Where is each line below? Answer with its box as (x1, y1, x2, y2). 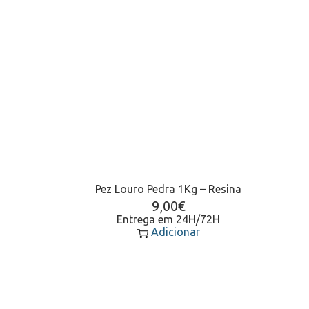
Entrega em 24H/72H (117, 212, 220, 226)
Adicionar (150, 225, 200, 238)
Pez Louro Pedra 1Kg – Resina (95, 182, 241, 195)
